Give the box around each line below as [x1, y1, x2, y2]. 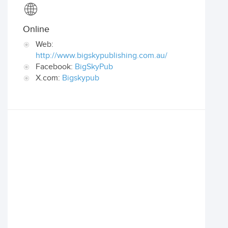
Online [23, 24, 49, 35]
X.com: [36, 73, 62, 83]
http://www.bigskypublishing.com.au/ [36, 51, 167, 61]
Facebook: [36, 62, 75, 72]
